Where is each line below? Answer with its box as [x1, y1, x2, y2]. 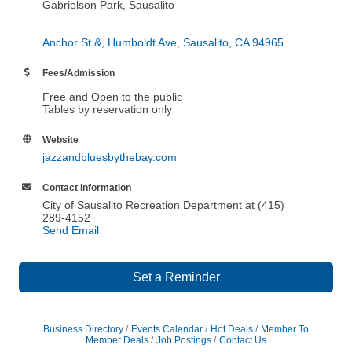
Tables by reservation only [42, 103, 172, 116]
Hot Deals [211, 324, 253, 335]
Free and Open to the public [42, 90, 182, 104]
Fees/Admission [42, 68, 115, 79]
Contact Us [219, 335, 266, 346]
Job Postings [156, 335, 211, 346]
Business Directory [43, 324, 123, 335]
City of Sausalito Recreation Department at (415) [42, 199, 284, 212]
